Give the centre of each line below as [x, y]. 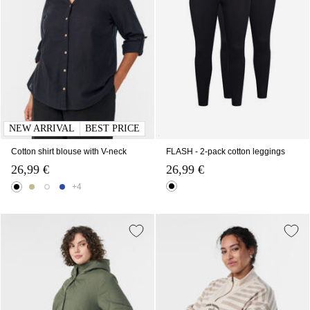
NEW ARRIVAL [42, 128]
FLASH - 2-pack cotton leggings [226, 151]
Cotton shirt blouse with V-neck [69, 151]
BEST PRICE [112, 128]
